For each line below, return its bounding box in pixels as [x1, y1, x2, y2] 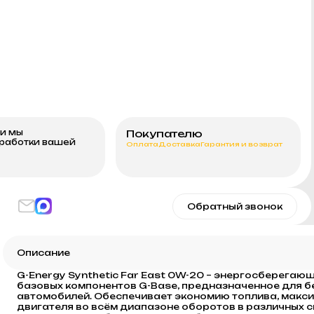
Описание [17, 247, 70, 258]
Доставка [158, 139, 200, 148]
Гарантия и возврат [200, 139, 282, 148]
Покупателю [126, 127, 203, 139]
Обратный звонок [187, 200, 282, 212]
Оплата [126, 139, 158, 148]
